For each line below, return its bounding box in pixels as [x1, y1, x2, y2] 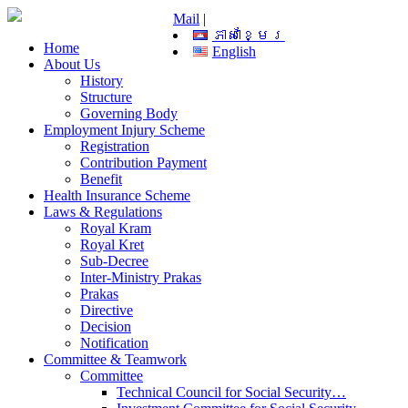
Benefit [80, 171, 122, 187]
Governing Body [80, 106, 178, 121]
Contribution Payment [80, 155, 207, 170]
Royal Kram [80, 220, 151, 236]
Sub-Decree [80, 253, 148, 269]
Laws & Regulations [44, 204, 162, 219]
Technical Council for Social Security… [117, 384, 346, 400]
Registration [80, 138, 149, 154]
